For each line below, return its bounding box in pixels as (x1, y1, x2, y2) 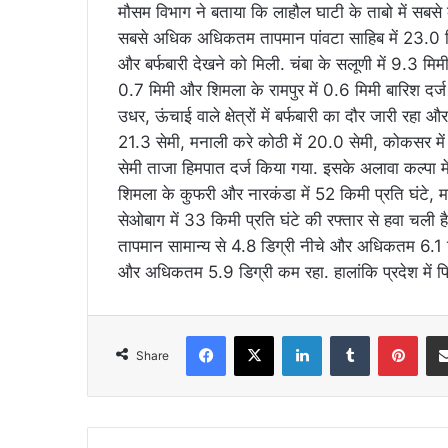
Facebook (225, 327, 286, 344)
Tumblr (369, 327, 411, 344)
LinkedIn (321, 327, 373, 344)
